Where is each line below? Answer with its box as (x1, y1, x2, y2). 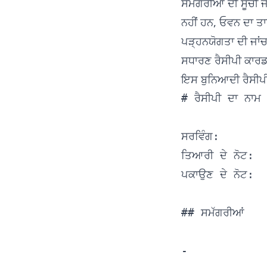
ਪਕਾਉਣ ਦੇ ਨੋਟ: (181, 168, 254, 181)
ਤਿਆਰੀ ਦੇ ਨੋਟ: (181, 149, 254, 162)
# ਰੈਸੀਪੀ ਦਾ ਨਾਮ (181, 92, 261, 104)
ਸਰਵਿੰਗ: (181, 130, 219, 142)
